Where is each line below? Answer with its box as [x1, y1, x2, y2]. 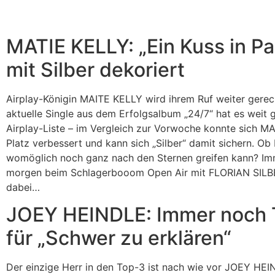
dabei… [6, 180, 40, 193]
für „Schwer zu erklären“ [6, 226, 231, 250]
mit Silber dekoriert [6, 57, 185, 82]
